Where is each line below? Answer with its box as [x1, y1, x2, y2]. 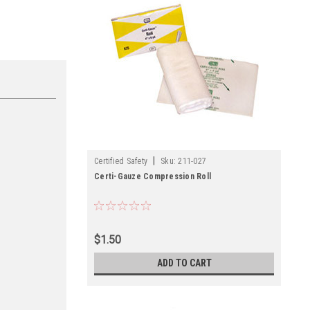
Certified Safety [94, 156, 147, 166]
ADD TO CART [156, 257, 212, 268]
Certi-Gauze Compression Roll [94, 172, 211, 181]
